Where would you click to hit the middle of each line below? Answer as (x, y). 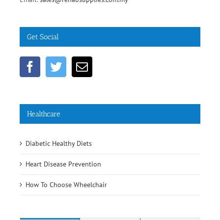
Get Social (43, 37)
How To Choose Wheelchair (66, 185)
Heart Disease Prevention (63, 164)
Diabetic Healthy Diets (59, 144)
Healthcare (44, 114)
